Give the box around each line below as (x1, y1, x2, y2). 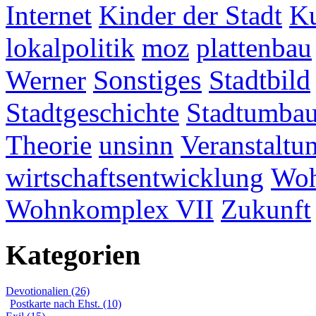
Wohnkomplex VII (6, 194, 214, 225)
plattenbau (196, 32, 312, 63)
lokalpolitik (6, 32, 135, 63)
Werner (6, 65, 86, 96)
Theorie (6, 130, 92, 161)
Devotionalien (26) (6, 284, 90, 297)
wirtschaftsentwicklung (6, 162, 264, 193)
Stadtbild (209, 65, 310, 97)
